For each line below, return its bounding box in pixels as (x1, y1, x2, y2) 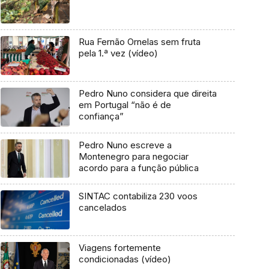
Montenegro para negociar (78, 150, 189, 162)
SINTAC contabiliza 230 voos (78, 190, 198, 202)
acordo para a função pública (78, 162, 199, 174)
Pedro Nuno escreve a (78, 139, 172, 151)
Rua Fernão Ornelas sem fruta (78, 36, 201, 48)
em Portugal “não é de (78, 98, 171, 110)
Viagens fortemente (78, 241, 161, 253)
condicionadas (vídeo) (78, 253, 171, 265)
